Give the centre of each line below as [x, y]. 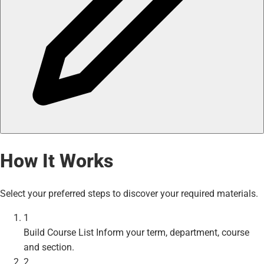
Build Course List [59, 232]
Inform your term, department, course [173, 232]
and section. [49, 247]
